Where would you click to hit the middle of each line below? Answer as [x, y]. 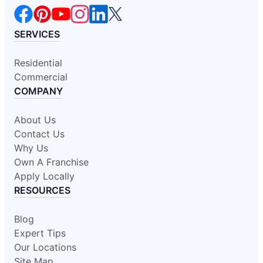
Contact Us [39, 134]
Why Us [31, 148]
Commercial [41, 77]
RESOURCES [42, 190]
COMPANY [38, 91]
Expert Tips [40, 233]
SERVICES [37, 34]
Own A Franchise [51, 162]
